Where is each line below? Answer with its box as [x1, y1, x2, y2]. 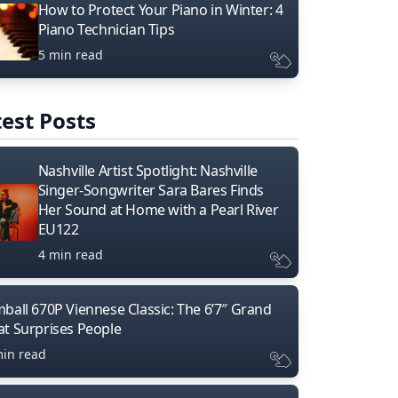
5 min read [37, 45, 103, 63]
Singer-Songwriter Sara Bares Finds [37, 179, 265, 200]
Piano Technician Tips [37, 19, 175, 39]
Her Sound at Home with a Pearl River [37, 199, 279, 219]
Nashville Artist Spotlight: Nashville [37, 160, 258, 180]
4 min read [37, 245, 103, 263]
